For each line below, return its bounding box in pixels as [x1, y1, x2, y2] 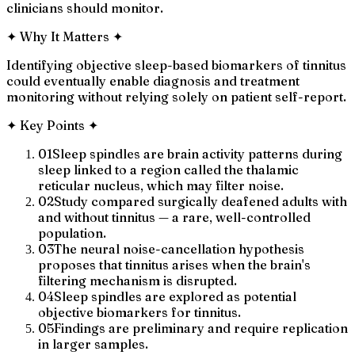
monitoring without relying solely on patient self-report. [6, 88, 346, 105]
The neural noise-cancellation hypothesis [54, 240, 304, 257]
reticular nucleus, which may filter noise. [38, 177, 284, 193]
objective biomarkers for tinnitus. [38, 303, 241, 320]
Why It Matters [20, 28, 109, 44]
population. [38, 224, 106, 241]
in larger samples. [38, 335, 148, 352]
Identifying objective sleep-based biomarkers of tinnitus [6, 56, 346, 73]
